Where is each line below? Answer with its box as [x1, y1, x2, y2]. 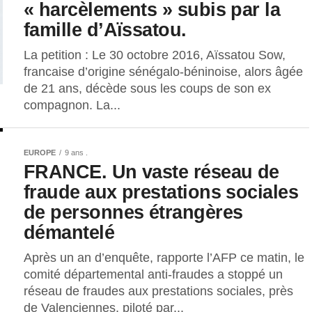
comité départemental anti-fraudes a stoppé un [24, 267, 283, 281]
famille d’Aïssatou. [24, 18, 187, 40]
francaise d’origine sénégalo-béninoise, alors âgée [24, 64, 303, 79]
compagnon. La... [24, 97, 120, 112]
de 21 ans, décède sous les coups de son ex [24, 81, 271, 95]
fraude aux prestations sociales [24, 180, 299, 203]
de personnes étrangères [24, 201, 243, 223]
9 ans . [65, 148, 88, 157]
